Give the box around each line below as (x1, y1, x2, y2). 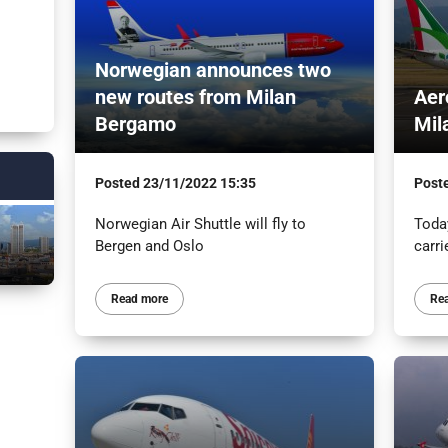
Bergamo (94, 111, 176, 136)
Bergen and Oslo (94, 236, 204, 255)
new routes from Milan (94, 84, 296, 109)
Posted (94, 174, 143, 191)
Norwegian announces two (94, 57, 331, 82)
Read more (110, 291, 168, 306)
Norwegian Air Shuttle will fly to (94, 214, 306, 233)
